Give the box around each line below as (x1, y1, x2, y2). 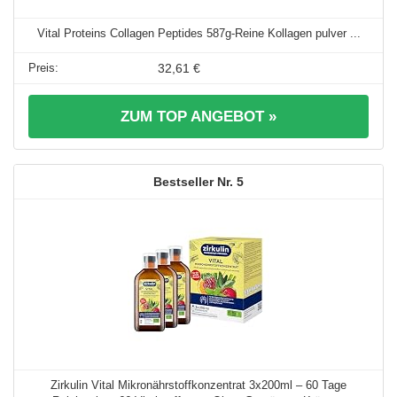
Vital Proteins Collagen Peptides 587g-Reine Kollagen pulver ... (36, 27, 361, 41)
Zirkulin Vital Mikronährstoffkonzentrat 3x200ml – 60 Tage (51, 378, 346, 393)
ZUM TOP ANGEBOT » (121, 108, 276, 126)
